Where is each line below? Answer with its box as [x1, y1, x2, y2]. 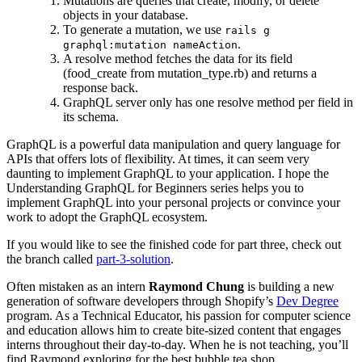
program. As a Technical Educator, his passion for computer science [6, 309, 351, 323]
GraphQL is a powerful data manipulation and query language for [6, 137, 340, 152]
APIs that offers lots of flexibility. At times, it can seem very [6, 152, 309, 166]
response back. [63, 81, 138, 95]
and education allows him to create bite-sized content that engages [6, 323, 341, 338]
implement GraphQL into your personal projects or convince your [6, 196, 340, 210]
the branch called [6, 252, 96, 267]
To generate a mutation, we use [63, 23, 225, 37]
